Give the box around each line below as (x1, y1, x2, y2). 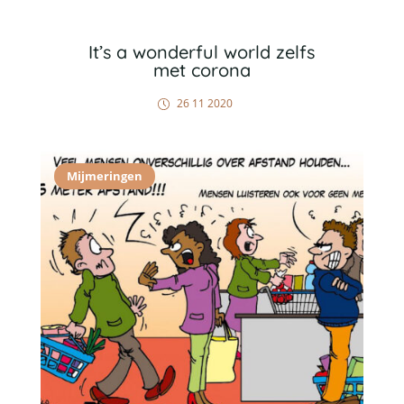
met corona (152, 59, 251, 81)
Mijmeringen (66, 168, 142, 184)
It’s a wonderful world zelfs (88, 41, 316, 63)
